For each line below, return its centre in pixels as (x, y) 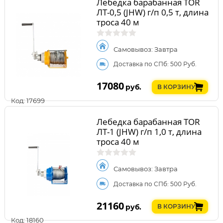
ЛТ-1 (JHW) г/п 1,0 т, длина (149, 132)
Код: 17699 (28, 100)
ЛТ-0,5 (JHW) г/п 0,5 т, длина (152, 12)
